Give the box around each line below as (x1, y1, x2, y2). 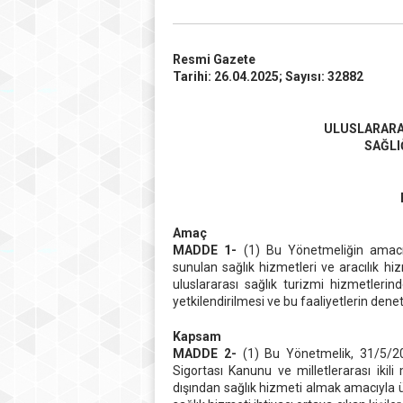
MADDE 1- (173, 243, 237, 257)
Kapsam (173, 329, 221, 344)
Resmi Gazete (173, 52, 255, 67)
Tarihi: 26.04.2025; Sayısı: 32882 (173, 69, 363, 84)
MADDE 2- (173, 346, 237, 361)
